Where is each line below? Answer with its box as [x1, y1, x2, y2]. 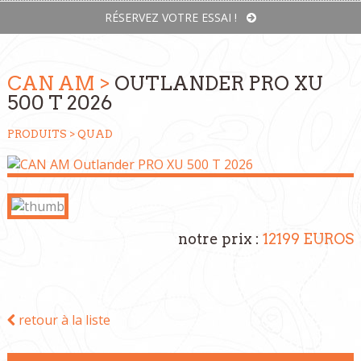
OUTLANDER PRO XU [114, 72, 323, 95]
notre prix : [178, 230, 263, 247]
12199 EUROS [263, 230, 355, 247]
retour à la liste [15, 311, 110, 329]
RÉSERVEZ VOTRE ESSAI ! [105, 10, 247, 25]
